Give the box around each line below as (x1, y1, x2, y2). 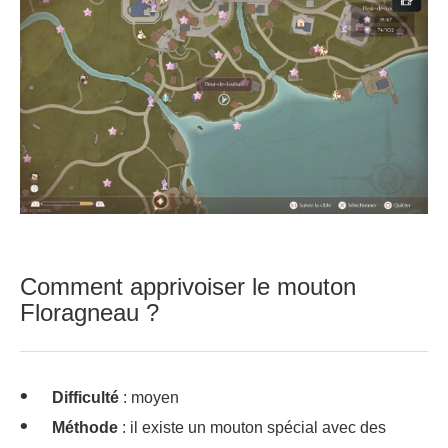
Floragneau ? (20, 298, 159, 326)
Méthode (52, 418, 118, 436)
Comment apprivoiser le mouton (20, 272, 356, 300)
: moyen (119, 388, 179, 406)
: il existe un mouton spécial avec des (118, 418, 386, 436)
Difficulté (52, 388, 119, 406)
